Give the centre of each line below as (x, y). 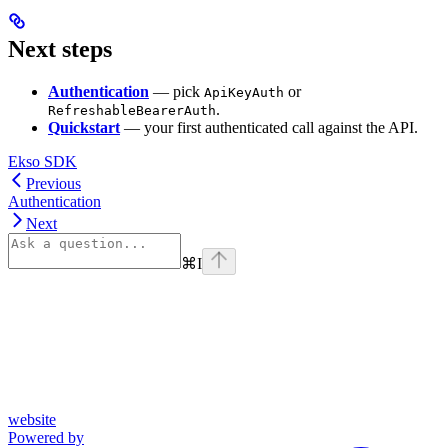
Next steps (60, 49)
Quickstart (84, 128)
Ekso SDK (42, 162)
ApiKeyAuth (244, 93)
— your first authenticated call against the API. (269, 128)
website (32, 420)
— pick (176, 92)
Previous (53, 184)
